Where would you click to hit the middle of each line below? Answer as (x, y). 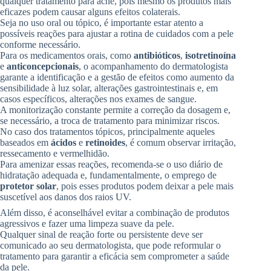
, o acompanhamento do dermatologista (153, 66)
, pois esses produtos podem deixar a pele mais (145, 186)
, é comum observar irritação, (181, 142)
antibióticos (157, 55)
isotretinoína (211, 55)
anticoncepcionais (43, 66)
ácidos (64, 142)
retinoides (105, 142)
